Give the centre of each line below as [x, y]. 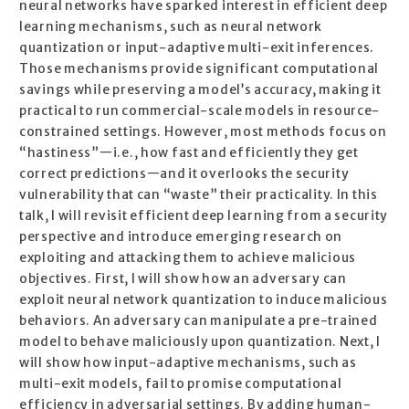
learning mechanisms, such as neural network [171, 27]
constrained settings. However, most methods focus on [203, 132]
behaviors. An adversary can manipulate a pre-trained [199, 321]
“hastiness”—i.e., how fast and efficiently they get [189, 153]
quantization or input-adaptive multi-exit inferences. [197, 48]
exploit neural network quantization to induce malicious [204, 300]
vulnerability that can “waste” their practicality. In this [199, 195]
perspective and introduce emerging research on [181, 237]
